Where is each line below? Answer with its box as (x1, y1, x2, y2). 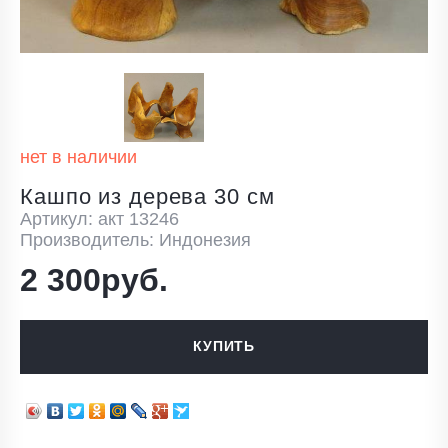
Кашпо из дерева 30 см (20, 183, 275, 209)
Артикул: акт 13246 (20, 208, 179, 229)
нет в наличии (20, 146, 137, 167)
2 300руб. (20, 261, 168, 298)
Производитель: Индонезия (20, 229, 251, 250)
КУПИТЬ (192, 338, 256, 355)
